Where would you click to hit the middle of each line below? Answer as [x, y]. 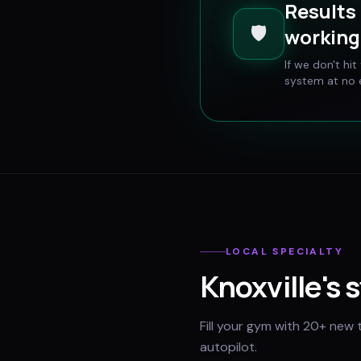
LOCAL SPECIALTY [284, 251]
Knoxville [261, 286]
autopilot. [228, 347]
